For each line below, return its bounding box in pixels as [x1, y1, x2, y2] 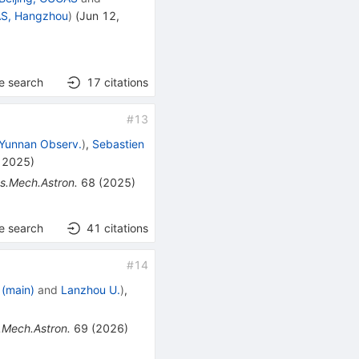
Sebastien [92, 137, 145, 151]
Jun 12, [79, 9, 120, 23]
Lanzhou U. [61, 283, 121, 297]
